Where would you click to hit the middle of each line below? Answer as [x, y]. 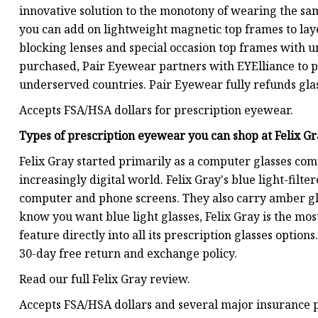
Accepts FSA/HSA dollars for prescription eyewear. [156, 110]
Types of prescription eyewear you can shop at [147, 136]
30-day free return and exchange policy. [128, 254]
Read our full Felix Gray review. [105, 279]
